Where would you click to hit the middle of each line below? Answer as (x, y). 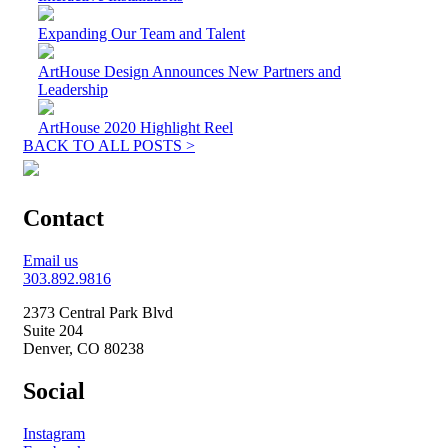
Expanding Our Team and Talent (141, 34)
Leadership (73, 90)
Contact (63, 218)
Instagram (54, 433)
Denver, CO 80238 (83, 349)
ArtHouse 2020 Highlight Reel (135, 128)
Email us (50, 261)
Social (54, 391)
